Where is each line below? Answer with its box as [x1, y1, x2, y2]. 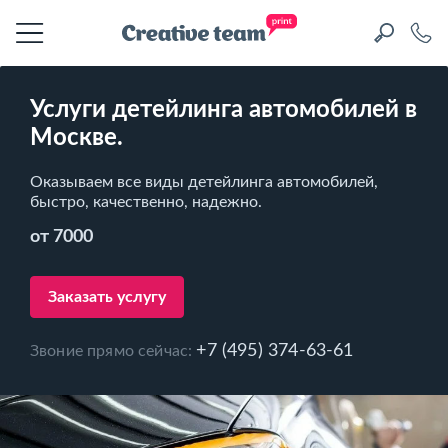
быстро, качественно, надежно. [30, 194, 262, 210]
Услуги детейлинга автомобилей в [30, 98, 417, 122]
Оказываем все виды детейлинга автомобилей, [30, 174, 378, 190]
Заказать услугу [48, 289, 166, 305]
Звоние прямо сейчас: [30, 343, 197, 359]
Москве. [30, 126, 123, 150]
